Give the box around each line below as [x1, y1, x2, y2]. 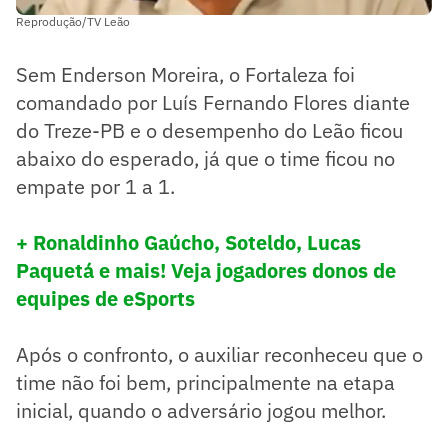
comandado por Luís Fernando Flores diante [16, 89, 410, 117]
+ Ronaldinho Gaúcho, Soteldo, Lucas [16, 229, 361, 257]
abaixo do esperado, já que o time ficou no [16, 145, 395, 173]
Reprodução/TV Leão [16, 14, 130, 30]
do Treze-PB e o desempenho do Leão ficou [16, 117, 403, 145]
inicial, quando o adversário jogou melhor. [16, 397, 386, 425]
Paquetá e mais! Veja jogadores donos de [16, 257, 396, 285]
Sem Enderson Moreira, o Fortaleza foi [16, 61, 355, 89]
